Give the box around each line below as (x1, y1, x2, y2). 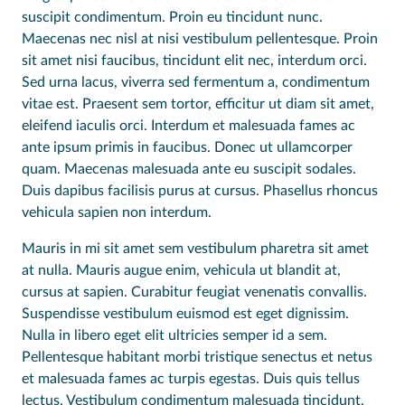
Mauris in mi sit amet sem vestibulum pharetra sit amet (22, 240, 369, 256)
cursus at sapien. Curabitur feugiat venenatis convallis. (22, 284, 367, 299)
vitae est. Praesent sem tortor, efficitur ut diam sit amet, (22, 96, 374, 111)
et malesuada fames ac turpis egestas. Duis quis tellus (22, 371, 360, 386)
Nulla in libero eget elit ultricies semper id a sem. (22, 327, 327, 343)
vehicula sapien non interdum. (22, 204, 212, 220)
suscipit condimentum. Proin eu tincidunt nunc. (22, 9, 323, 24)
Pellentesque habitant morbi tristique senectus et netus (22, 349, 372, 364)
